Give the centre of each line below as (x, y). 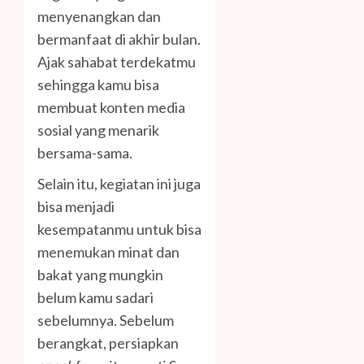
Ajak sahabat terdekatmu (117, 62)
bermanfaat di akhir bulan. (119, 39)
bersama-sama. (85, 153)
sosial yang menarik (98, 130)
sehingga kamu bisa (98, 85)
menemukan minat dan (108, 252)
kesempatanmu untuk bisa (119, 230)
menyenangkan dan (99, 17)
